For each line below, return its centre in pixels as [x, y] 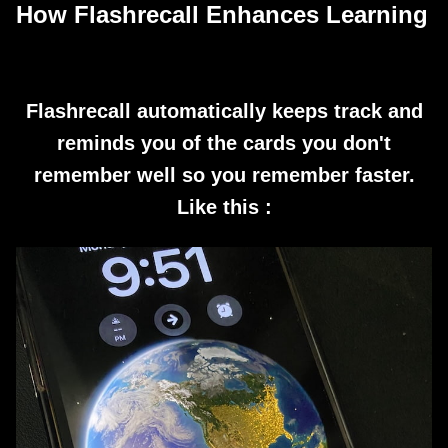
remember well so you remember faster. [224, 175]
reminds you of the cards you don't [224, 143]
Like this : [224, 207]
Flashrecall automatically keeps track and [224, 111]
